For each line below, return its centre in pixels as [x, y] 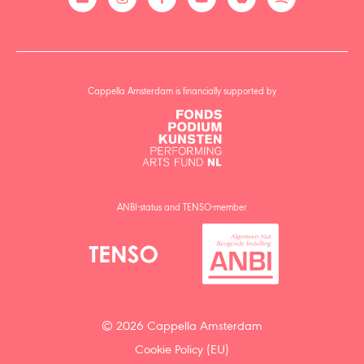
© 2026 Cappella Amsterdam [182, 327]
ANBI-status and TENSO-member [182, 208]
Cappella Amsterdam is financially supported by [182, 92]
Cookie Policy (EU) [182, 351]
